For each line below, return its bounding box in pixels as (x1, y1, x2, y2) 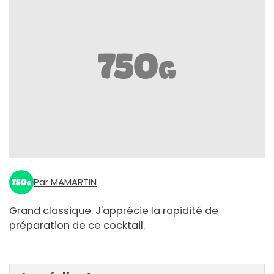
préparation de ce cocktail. (9, 218, 145, 233)
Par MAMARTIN (34, 176, 97, 189)
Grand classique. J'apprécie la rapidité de (9, 204, 218, 218)
